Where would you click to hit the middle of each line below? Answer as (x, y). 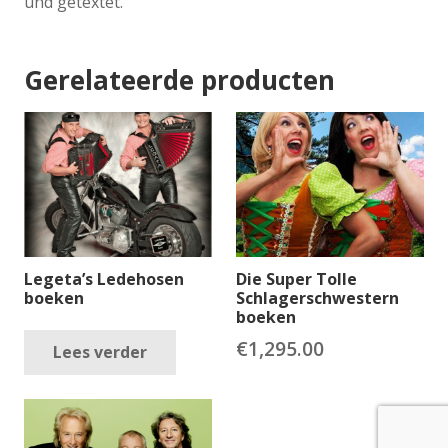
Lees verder (99, 352)
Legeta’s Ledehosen (104, 278)
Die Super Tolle (296, 278)
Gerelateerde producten (179, 80)
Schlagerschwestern (317, 297)
